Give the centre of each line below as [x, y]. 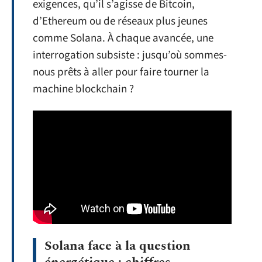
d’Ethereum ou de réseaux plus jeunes [120, 21]
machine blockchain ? [83, 89]
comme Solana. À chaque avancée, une [123, 38]
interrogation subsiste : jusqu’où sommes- [130, 55]
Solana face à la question [118, 246]
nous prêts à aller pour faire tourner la [121, 72]
